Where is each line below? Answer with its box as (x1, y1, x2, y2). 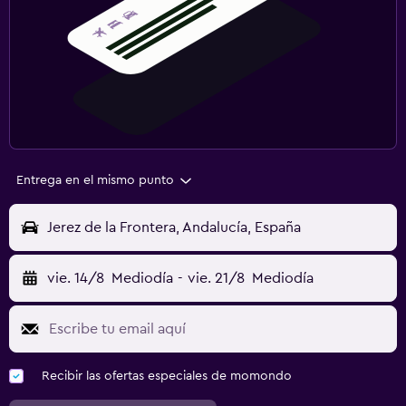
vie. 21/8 (187, 271, 245, 286)
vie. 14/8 (47, 271, 104, 286)
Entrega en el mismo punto (16, 174, 174, 188)
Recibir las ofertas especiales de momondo (42, 370, 292, 383)
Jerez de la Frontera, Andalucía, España (47, 220, 301, 236)
